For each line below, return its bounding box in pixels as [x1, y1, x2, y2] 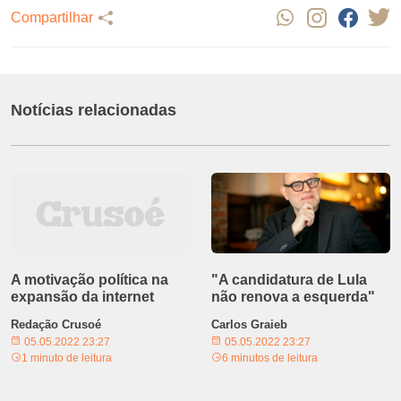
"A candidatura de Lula [211, 272, 367, 287]
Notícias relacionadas [11, 101, 176, 119]
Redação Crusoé [11, 318, 101, 331]
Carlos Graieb [211, 318, 287, 331]
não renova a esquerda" [211, 289, 375, 304]
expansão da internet [11, 289, 154, 304]
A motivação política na [11, 272, 168, 287]
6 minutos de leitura [222, 352, 318, 364]
